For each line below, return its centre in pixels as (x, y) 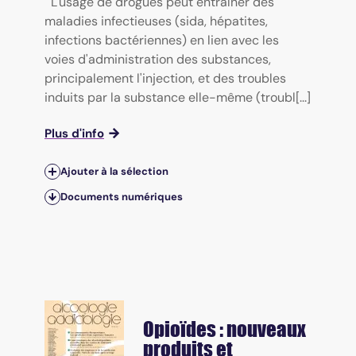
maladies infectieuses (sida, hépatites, (156, 21)
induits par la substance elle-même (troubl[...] (178, 97)
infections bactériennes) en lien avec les (162, 40)
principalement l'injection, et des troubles (165, 78)
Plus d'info (74, 133)
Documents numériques (122, 197)
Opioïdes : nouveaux (224, 329)
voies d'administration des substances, (158, 59)
